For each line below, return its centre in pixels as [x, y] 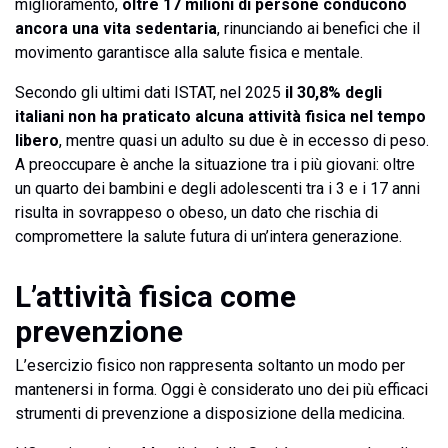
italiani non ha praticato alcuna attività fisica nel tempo [220, 116]
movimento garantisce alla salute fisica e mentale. [189, 52]
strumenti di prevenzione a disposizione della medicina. [210, 413]
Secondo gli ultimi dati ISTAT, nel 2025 [150, 92]
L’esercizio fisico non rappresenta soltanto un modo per [210, 365]
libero [37, 140]
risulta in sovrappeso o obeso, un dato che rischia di [196, 212]
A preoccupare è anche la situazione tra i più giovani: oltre [215, 164]
